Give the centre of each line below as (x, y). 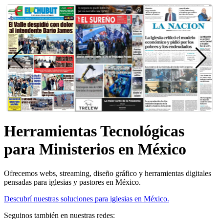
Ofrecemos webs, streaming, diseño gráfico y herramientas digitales (108, 173)
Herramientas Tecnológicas (94, 131)
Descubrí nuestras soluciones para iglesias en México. (87, 198)
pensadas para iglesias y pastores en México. (72, 182)
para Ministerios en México (95, 149)
